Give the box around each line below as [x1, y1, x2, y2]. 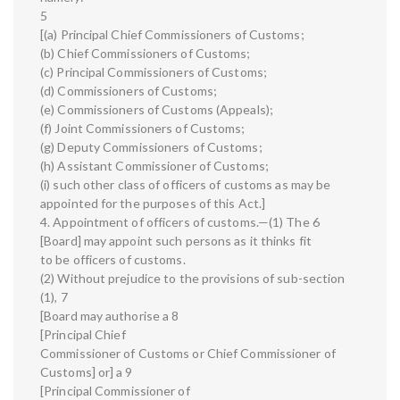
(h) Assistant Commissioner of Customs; [40, 158, 269, 174]
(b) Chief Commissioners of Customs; [40, 46, 251, 62]
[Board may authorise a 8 [40, 308, 179, 324]
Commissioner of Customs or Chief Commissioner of [40, 346, 336, 362]
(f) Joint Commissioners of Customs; [40, 121, 246, 137]
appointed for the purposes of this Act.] [40, 196, 266, 212]
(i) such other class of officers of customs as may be [40, 177, 331, 193]
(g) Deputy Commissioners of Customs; [40, 139, 262, 155]
